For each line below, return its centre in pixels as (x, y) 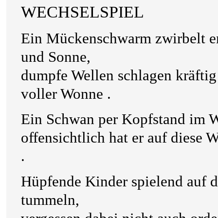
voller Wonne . (66, 94)
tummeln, (50, 200)
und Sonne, (56, 57)
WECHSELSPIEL (82, 12)
